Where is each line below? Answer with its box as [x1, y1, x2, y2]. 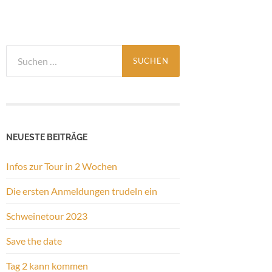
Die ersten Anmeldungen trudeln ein [6, 185, 157, 197]
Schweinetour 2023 [6, 209, 87, 222]
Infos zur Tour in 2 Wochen [6, 160, 117, 172]
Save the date [6, 234, 62, 246]
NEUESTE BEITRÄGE [6, 131, 87, 142]
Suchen [5, 45, 36, 56]
